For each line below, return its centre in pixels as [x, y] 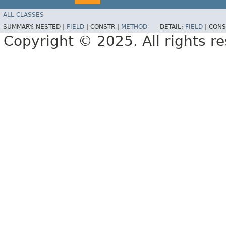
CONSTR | [106, 27]
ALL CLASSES [23, 15]
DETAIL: [173, 27]
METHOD [134, 27]
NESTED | [51, 27]
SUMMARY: [19, 27]
